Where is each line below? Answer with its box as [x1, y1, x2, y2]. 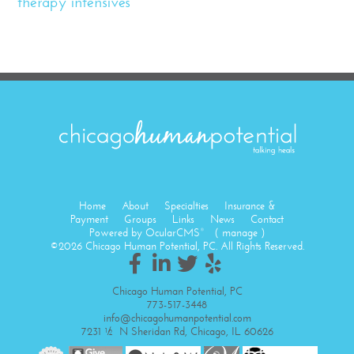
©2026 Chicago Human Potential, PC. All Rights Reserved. [50, 239, 304, 253]
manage [221, 226, 258, 239]
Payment [70, 213, 108, 226]
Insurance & [224, 199, 276, 213]
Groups [124, 213, 156, 226]
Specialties [164, 199, 209, 213]
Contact [250, 213, 284, 226]
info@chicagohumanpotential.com [103, 311, 251, 325]
